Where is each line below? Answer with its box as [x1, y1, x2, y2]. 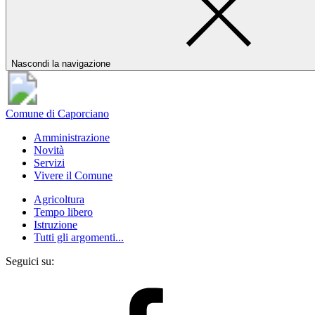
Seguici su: [6, 255, 54, 267]
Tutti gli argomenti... [34, 231, 124, 243]
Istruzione [34, 219, 77, 231]
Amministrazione [34, 131, 110, 143]
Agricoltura [34, 193, 84, 205]
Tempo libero [34, 206, 93, 218]
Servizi [34, 157, 65, 169]
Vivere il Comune [34, 169, 112, 181]
